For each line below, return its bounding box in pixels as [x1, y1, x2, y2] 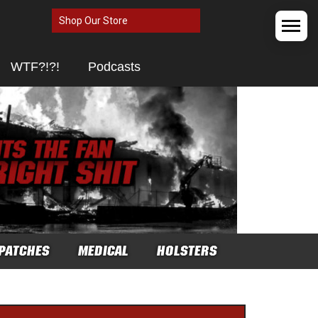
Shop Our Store [59, 15, 128, 26]
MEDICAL [77, 241, 130, 260]
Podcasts [88, 60, 141, 74]
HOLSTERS [155, 241, 219, 260]
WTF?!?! [11, 60, 60, 74]
